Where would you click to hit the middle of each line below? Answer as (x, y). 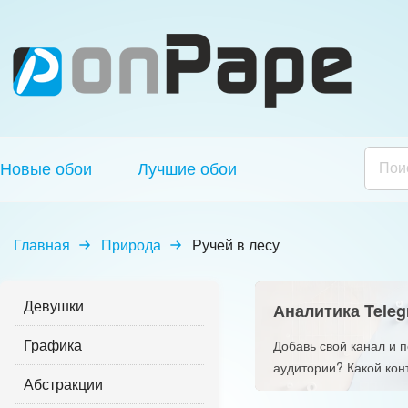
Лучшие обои (187, 168)
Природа (131, 245)
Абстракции (63, 384)
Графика (53, 345)
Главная (42, 245)
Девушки (54, 306)
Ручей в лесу (236, 245)
